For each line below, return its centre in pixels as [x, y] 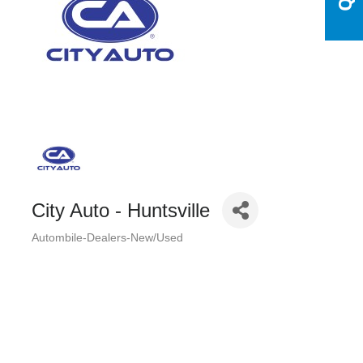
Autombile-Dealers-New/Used [107, 238]
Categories [70, 250]
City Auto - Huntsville [121, 210]
